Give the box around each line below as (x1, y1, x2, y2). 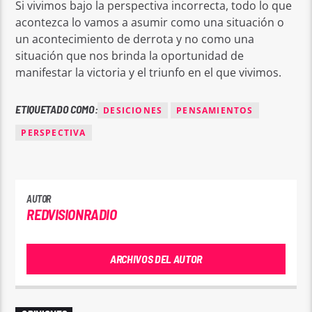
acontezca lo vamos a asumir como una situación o (15, 15, 285, 31)
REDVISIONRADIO (26, 205, 117, 224)
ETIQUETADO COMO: (15, 102, 98, 116)
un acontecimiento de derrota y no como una (15, 31, 255, 47)
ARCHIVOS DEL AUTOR (109, 252, 203, 266)
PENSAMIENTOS (176, 104, 253, 116)
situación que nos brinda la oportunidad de (15, 48, 244, 64)
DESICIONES (103, 104, 163, 116)
